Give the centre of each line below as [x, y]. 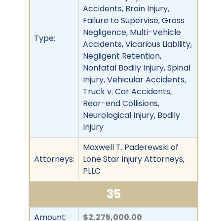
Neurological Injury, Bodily [131, 115]
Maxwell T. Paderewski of [131, 147]
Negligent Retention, [122, 56]
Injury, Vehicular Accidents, [134, 79]
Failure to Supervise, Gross [134, 20]
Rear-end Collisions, [121, 103]
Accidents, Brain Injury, [126, 8]
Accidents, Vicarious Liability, [137, 44]
